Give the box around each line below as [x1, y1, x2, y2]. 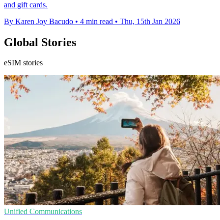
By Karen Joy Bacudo [4, 17, 73, 26]
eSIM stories [4, 58, 43, 67]
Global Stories [4, 35, 76, 49]
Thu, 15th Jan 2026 [120, 17, 180, 26]
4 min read [80, 17, 113, 26]
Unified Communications [4, 207, 82, 216]
